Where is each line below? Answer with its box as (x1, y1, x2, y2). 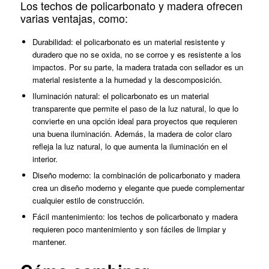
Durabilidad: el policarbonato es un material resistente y (32, 36, 225, 48)
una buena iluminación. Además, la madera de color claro (32, 128, 232, 140)
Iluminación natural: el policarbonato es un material (32, 90, 209, 102)
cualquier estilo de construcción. (32, 195, 145, 207)
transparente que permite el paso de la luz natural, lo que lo (32, 103, 238, 115)
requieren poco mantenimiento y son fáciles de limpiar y (32, 223, 226, 235)
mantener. (32, 236, 67, 248)
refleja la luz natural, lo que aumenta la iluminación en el (32, 141, 228, 153)
